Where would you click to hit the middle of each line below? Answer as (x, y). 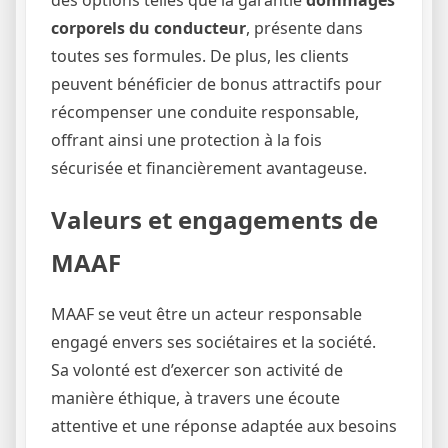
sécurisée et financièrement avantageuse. (209, 167)
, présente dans (304, 27)
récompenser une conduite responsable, (205, 111)
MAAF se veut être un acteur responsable (206, 313)
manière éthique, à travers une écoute (195, 397)
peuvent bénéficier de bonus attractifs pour (216, 83)
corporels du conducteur (148, 27)
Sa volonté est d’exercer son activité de (197, 369)
